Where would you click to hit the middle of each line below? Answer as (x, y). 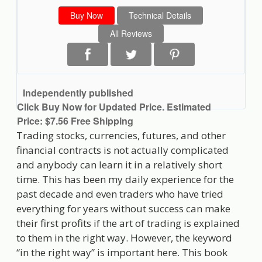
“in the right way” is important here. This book (122, 252)
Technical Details (160, 15)
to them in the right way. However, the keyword (125, 237)
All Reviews (131, 33)
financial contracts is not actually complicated (123, 150)
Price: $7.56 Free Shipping (75, 120)
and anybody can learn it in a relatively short (120, 164)
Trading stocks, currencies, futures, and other (121, 135)
